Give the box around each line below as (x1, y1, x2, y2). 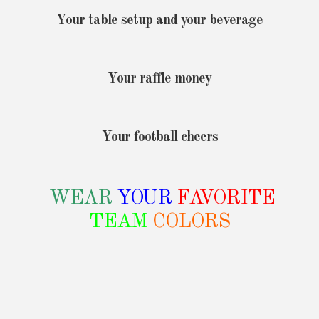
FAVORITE (177, 189, 275, 209)
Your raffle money (108, 72, 211, 87)
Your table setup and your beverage (56, 14, 263, 28)
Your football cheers (101, 130, 218, 145)
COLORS (152, 212, 230, 233)
